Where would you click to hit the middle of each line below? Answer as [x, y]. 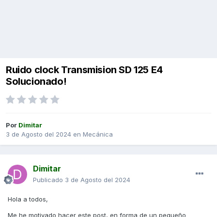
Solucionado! [36, 82]
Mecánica [98, 134]
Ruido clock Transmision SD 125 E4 [84, 70]
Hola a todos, [28, 199]
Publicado [49, 180]
